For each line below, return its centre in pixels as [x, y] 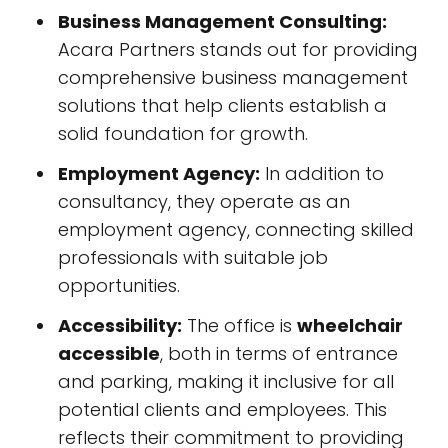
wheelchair [350, 326]
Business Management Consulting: [222, 22]
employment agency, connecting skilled [236, 230]
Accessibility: [120, 326]
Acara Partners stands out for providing [238, 50]
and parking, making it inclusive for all [226, 382]
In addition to [322, 174]
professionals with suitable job [193, 258]
